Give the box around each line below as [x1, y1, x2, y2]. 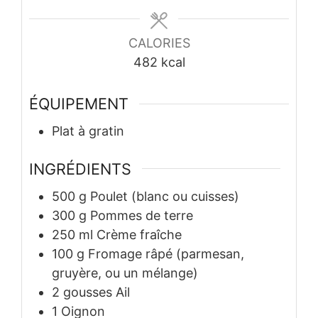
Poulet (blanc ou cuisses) [90, 188, 239, 204]
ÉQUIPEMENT [29, 94, 128, 113]
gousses [63, 284, 112, 300]
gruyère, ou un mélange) [52, 265, 198, 280]
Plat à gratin [52, 123, 124, 138]
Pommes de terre [90, 207, 193, 223]
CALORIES [128, 35, 190, 51]
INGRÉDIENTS [29, 159, 131, 178]
